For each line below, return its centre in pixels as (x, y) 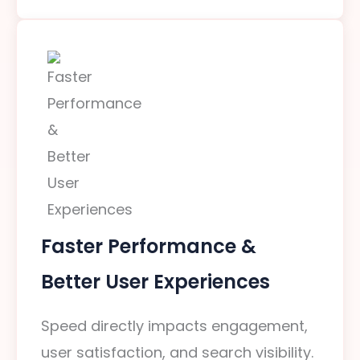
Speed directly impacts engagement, (174, 326)
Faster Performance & (149, 246)
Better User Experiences (155, 282)
